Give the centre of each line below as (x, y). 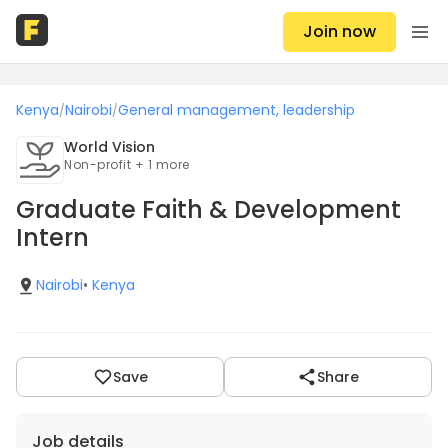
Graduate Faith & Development (208, 209)
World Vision (109, 147)
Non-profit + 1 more (127, 164)
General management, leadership (236, 110)
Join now (339, 31)
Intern (52, 237)
